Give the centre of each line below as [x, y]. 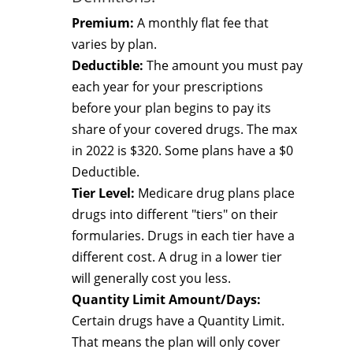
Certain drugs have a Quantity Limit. [178, 321]
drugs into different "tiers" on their [175, 214]
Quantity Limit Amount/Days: [166, 299]
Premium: [103, 23]
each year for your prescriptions [167, 87]
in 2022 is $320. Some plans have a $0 [182, 150]
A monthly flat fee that [201, 23]
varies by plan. [114, 44]
